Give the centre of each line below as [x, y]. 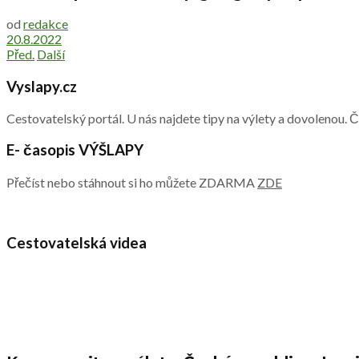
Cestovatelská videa [77, 242]
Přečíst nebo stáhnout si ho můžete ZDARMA [132, 183]
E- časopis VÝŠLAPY [75, 150]
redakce [46, 24]
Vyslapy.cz [42, 86]
